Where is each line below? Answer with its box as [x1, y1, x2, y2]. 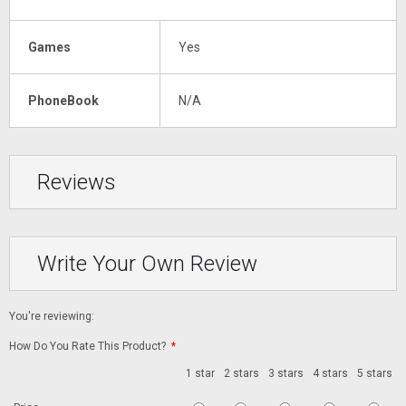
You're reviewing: [9, 310, 94, 324]
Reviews [37, 169, 116, 196]
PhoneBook [28, 93, 99, 109]
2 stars [224, 367, 259, 381]
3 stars [268, 367, 304, 381]
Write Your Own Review [37, 251, 257, 277]
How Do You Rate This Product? [9, 340, 169, 353]
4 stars [313, 367, 348, 381]
